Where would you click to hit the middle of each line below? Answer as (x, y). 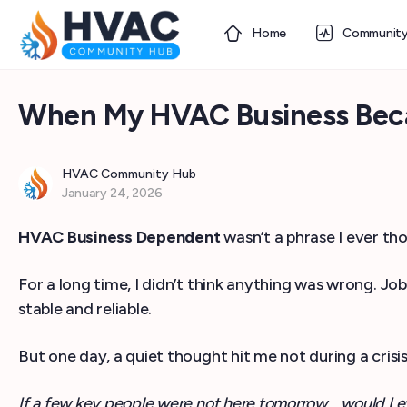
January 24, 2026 (112, 193)
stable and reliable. (85, 309)
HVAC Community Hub (129, 174)
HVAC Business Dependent (119, 237)
